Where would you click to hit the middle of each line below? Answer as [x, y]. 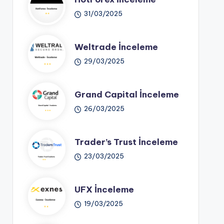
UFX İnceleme [104, 190]
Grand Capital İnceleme [126, 95]
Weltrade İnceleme [116, 47]
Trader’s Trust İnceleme [126, 142]
